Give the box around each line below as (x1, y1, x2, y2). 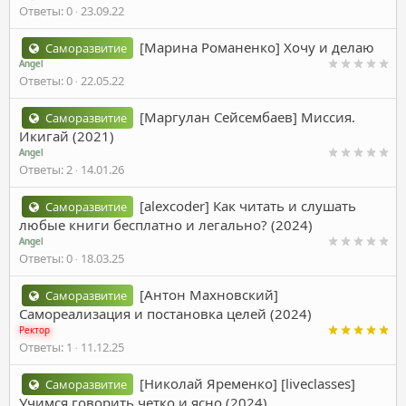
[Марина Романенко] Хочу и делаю (140, 37, 375, 56)
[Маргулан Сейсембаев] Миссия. (140, 107, 356, 126)
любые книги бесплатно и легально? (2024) (19, 215, 313, 234)
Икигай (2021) (19, 126, 114, 145)
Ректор (19, 323, 50, 336)
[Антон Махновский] (140, 285, 279, 304)
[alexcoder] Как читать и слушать (140, 196, 357, 215)
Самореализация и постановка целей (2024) (19, 304, 312, 323)
